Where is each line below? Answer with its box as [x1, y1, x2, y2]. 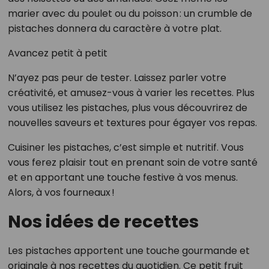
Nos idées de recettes [7, 209, 199, 234]
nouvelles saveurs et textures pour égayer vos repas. [7, 115, 257, 130]
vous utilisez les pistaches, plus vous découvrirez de [7, 100, 247, 115]
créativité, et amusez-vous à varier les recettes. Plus [7, 85, 255, 100]
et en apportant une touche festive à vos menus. [7, 170, 238, 184]
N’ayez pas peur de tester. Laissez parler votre [7, 70, 226, 85]
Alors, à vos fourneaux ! [7, 185, 115, 199]
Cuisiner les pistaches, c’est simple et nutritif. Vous [7, 140, 244, 154]
